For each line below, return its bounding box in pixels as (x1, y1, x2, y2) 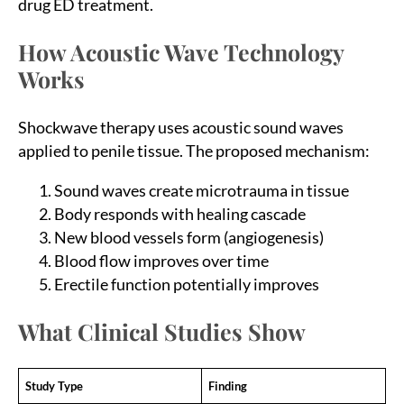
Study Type (24, 378, 83, 393)
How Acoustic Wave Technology (18, 36, 344, 67)
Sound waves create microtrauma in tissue (54, 179, 349, 200)
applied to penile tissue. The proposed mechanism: (18, 140, 370, 161)
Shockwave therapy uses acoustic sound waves (18, 116, 344, 137)
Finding (207, 378, 247, 393)
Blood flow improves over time (54, 250, 269, 271)
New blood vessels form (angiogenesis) (54, 226, 324, 247)
